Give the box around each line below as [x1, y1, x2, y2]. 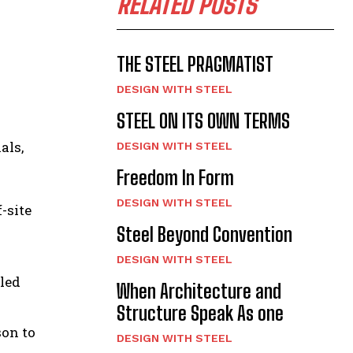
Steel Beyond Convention [116, 223, 292, 247]
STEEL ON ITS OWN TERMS [116, 110, 290, 133]
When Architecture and [116, 280, 281, 303]
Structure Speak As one [116, 302, 284, 325]
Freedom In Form [116, 166, 234, 190]
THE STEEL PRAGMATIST [116, 53, 273, 76]
